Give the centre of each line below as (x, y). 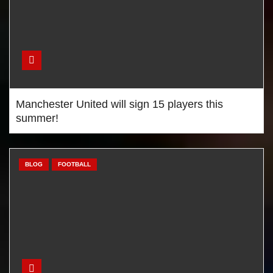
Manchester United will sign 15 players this (119, 104)
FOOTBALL (74, 164)
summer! (37, 118)
